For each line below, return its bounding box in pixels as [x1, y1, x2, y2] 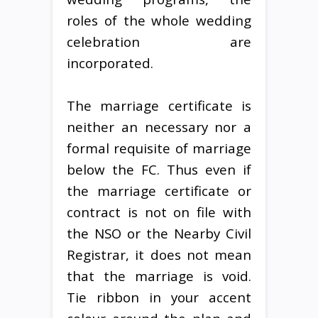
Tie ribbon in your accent [67, 287, 251, 306]
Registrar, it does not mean [67, 245, 251, 263]
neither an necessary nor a [67, 117, 251, 136]
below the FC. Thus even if [67, 160, 251, 178]
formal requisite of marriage [67, 138, 251, 157]
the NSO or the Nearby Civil [67, 224, 251, 242]
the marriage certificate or [67, 181, 251, 199]
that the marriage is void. [67, 266, 251, 285]
